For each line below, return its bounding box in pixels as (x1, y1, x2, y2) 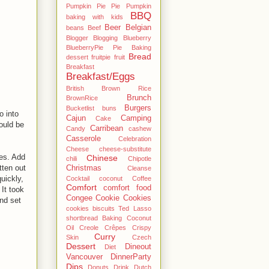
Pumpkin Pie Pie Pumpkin (65, 2, 151, 10)
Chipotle (127, 154, 151, 162)
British (65, 84, 84, 92)
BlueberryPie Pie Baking (65, 43, 151, 51)
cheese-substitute (98, 145, 151, 153)
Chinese (86, 153, 118, 163)
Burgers (124, 103, 151, 112)
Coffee (131, 174, 151, 182)
